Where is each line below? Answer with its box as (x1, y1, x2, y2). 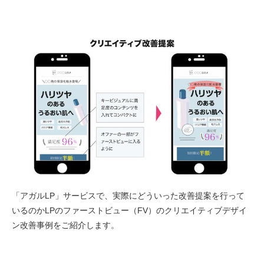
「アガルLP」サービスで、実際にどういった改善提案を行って (12, 190, 245, 200)
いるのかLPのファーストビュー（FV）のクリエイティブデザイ (12, 205, 247, 215)
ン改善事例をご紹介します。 (12, 220, 119, 230)
